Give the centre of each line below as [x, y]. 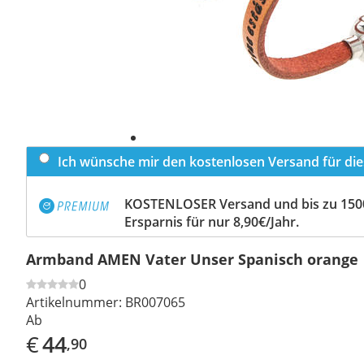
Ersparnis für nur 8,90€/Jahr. [212, 221]
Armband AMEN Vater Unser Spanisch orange [192, 259]
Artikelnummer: [74, 302]
